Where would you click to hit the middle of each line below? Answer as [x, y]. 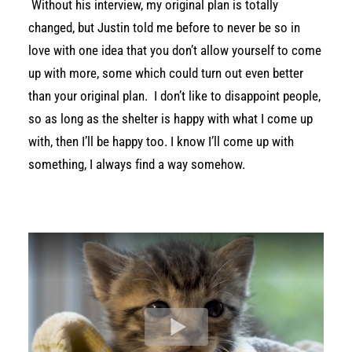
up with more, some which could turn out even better [166, 73]
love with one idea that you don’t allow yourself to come [175, 50]
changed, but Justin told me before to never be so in [164, 27]
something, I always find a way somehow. [137, 164]
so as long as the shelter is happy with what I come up [170, 119]
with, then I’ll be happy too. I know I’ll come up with [161, 141]
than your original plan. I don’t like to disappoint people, [174, 96]
